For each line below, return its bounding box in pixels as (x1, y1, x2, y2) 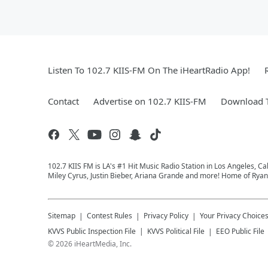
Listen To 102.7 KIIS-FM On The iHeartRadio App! (48, 63, 250, 76)
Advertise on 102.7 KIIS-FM (93, 95, 206, 107)
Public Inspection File (66, 226, 136, 236)
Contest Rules (87, 210, 132, 221)
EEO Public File (216, 226, 264, 236)
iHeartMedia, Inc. (74, 238, 132, 249)
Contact (48, 95, 79, 107)
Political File (166, 226, 205, 236)
